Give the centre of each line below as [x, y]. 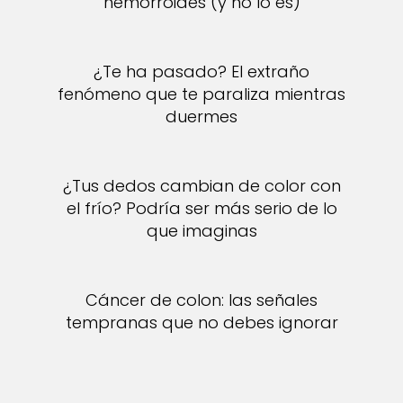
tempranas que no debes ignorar [201, 322]
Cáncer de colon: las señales [201, 300]
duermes [201, 116]
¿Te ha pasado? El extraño [201, 72]
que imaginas [201, 231]
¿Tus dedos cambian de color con [201, 186]
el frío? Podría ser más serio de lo [201, 208]
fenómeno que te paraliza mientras [201, 94]
